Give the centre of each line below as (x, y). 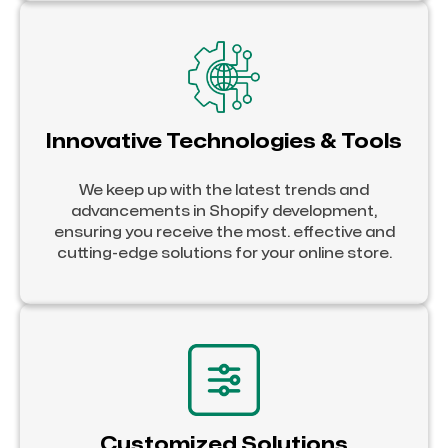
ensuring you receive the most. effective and (224, 232)
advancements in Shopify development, (224, 211)
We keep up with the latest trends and (224, 190)
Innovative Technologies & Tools (224, 141)
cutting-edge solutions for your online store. (224, 253)
